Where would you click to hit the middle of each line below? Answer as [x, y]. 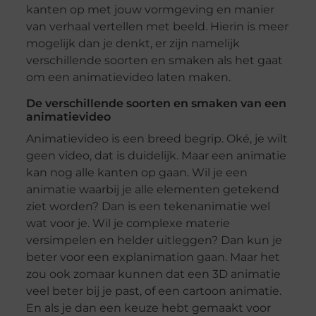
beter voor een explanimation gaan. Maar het [153, 257]
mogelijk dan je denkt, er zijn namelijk [133, 44]
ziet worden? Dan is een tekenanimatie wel [148, 207]
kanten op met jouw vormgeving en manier [150, 10]
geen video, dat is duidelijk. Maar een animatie [156, 156]
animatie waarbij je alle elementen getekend [152, 190]
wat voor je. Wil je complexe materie [128, 224]
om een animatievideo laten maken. [128, 78]
